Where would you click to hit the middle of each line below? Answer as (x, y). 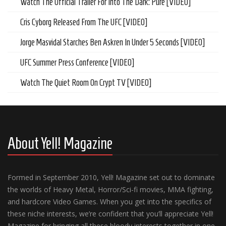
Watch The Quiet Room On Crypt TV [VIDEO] (86, 83)
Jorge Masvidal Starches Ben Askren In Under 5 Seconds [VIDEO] (112, 42)
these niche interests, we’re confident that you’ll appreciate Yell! (110, 214)
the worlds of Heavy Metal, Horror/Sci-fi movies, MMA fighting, (110, 189)
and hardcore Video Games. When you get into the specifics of (109, 202)
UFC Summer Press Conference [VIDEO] (77, 63)
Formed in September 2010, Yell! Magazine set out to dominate (111, 177)
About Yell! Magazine (60, 143)
